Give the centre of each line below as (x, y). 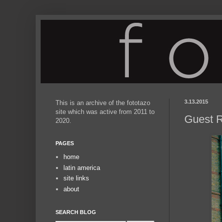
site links (77, 178)
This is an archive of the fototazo (103, 103)
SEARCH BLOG (76, 212)
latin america (82, 167)
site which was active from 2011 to (105, 112)
